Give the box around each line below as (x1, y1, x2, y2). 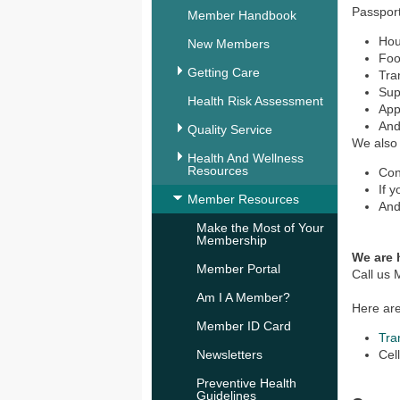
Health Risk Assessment (187, 94, 323, 108)
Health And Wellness (187, 151, 304, 165)
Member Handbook (187, 8, 296, 22)
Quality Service (187, 122, 272, 137)
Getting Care (187, 65, 260, 79)
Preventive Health (196, 376, 296, 390)
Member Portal (196, 262, 280, 276)
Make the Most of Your (196, 221, 324, 235)
